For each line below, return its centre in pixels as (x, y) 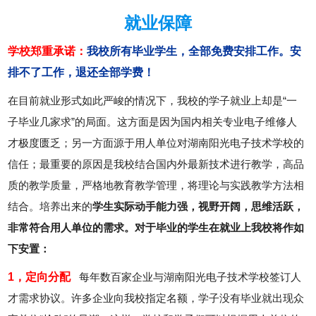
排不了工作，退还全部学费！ (81, 73)
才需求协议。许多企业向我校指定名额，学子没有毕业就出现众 (156, 298)
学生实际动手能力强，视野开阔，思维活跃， (199, 207)
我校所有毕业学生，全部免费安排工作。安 (194, 51)
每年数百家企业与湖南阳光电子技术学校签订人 (188, 277)
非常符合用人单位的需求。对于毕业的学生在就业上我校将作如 (156, 228)
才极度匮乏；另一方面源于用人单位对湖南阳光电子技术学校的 (156, 143)
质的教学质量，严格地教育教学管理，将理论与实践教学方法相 (156, 186)
